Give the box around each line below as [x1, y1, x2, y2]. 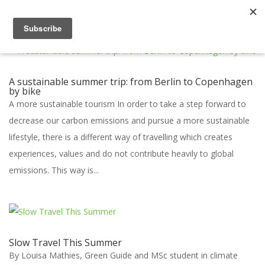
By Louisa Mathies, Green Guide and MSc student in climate [9, 250, 238, 261]
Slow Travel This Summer [9, 236, 122, 249]
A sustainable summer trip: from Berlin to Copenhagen [9, 75, 253, 88]
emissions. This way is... [9, 164, 99, 176]
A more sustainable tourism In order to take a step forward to [9, 98, 246, 109]
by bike [9, 85, 41, 98]
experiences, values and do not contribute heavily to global [9, 148, 234, 159]
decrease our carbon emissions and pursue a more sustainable [9, 115, 250, 126]
